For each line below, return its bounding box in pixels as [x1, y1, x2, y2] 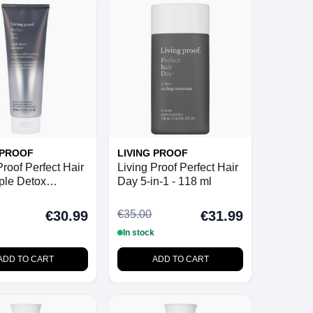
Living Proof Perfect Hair [117, 161, 239, 173]
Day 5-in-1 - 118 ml [117, 175, 212, 187]
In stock [123, 227, 155, 238]
